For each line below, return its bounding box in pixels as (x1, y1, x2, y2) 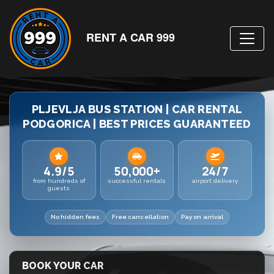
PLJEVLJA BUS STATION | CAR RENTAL (31, 103, 243, 116)
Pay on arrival (180, 213, 224, 221)
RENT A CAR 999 (86, 29, 175, 46)
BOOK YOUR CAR (22, 260, 103, 272)
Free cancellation (111, 213, 169, 221)
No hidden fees (50, 213, 100, 221)
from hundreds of (32, 177, 85, 185)
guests (48, 185, 70, 192)
